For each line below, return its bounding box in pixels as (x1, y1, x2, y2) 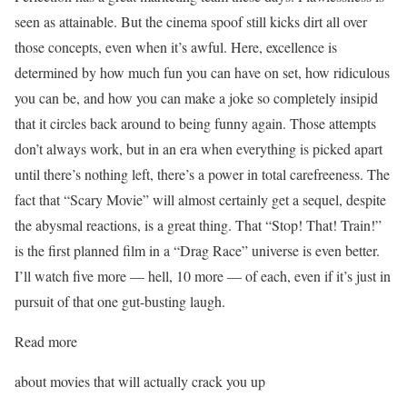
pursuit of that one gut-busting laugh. (15, 292, 225, 312)
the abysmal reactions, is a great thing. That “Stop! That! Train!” (15, 215, 382, 235)
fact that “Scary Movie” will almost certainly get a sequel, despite (15, 190, 386, 210)
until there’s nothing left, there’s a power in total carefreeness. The (15, 164, 390, 184)
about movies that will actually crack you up (15, 372, 265, 392)
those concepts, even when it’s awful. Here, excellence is (15, 37, 337, 57)
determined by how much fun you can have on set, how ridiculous (15, 63, 390, 83)
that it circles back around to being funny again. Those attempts (15, 114, 376, 134)
